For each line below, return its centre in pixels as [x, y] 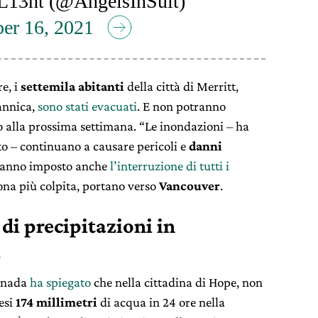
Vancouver [190, 186]
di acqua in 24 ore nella [163, 302]
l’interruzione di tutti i [170, 166]
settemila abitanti [72, 87]
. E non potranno [181, 106]
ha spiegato [60, 283]
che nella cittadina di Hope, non [177, 283]
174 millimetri [58, 302]
